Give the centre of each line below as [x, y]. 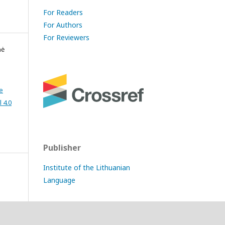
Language [59, 180]
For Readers [63, 12]
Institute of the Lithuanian [87, 167]
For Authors [63, 25]
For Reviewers [66, 37]
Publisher [62, 147]
